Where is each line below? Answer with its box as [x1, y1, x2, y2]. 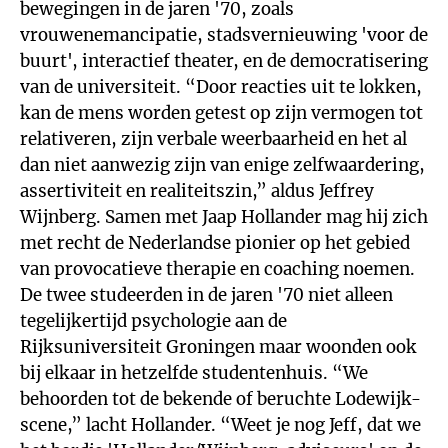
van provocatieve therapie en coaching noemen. [20, 258, 415, 280]
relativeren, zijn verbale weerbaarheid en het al [20, 128, 407, 150]
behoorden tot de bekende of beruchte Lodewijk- [20, 388, 421, 410]
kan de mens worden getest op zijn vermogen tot [20, 102, 423, 124]
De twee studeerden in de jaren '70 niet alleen [20, 284, 393, 306]
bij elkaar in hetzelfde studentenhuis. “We [20, 362, 368, 384]
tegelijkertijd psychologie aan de [20, 310, 287, 332]
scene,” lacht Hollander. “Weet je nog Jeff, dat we [20, 414, 421, 436]
